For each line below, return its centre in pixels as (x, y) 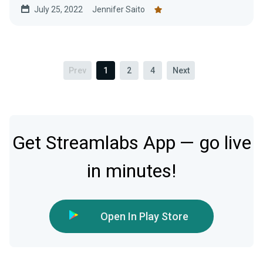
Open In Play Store (145, 217)
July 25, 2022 (58, 10)
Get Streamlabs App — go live (131, 143)
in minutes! (131, 171)
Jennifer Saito (119, 10)
